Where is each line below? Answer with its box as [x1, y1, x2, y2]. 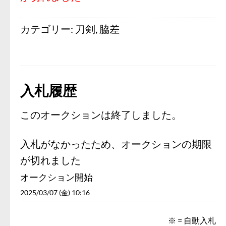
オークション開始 [20, 171, 93, 183]
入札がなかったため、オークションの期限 [20, 137, 212, 150]
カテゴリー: [20, 22, 75, 35]
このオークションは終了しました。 [20, 108, 182, 121]
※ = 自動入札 [168, 215, 216, 225]
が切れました [20, 153, 81, 166]
